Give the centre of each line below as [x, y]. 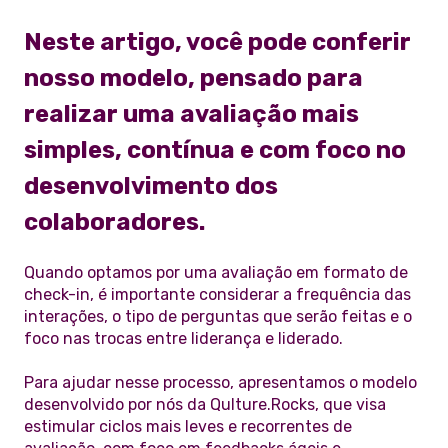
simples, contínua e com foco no [215, 149]
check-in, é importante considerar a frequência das [217, 295]
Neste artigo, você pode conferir [217, 41]
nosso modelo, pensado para [193, 77]
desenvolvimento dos [151, 185]
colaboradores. [114, 221]
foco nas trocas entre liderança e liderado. [183, 339]
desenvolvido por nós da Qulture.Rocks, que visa [205, 405]
